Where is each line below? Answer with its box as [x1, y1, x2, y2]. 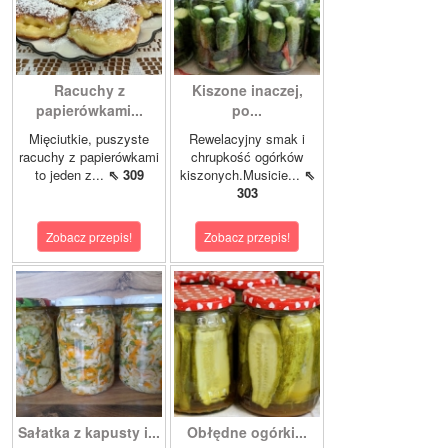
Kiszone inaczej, [191, 80, 303, 101]
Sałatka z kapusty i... [18, 422, 160, 443]
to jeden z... [34, 165, 108, 185]
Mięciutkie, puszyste [29, 129, 149, 149]
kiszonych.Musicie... [179, 165, 304, 185]
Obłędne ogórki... [187, 422, 307, 443]
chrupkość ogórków [191, 147, 303, 167]
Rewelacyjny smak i [189, 129, 305, 149]
